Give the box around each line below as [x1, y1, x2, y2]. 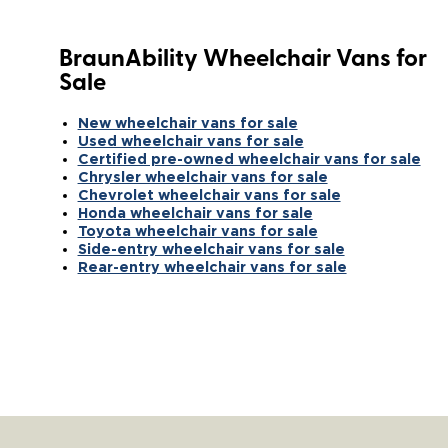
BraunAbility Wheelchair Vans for [58, 47, 427, 72]
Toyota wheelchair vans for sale [77, 222, 318, 238]
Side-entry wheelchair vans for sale [77, 240, 345, 256]
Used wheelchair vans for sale [77, 132, 304, 148]
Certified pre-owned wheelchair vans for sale [77, 150, 421, 166]
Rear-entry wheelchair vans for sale [77, 258, 347, 274]
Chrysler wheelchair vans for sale [77, 168, 328, 184]
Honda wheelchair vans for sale [77, 204, 313, 220]
